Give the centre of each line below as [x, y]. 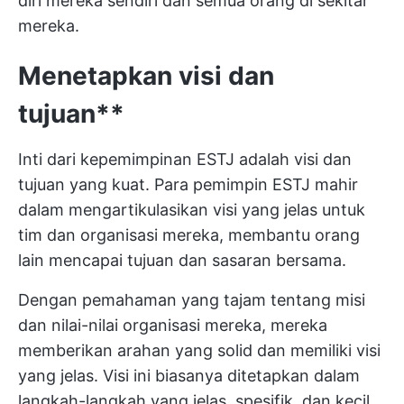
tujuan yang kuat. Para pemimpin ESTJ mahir [188, 184]
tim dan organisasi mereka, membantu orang [189, 235]
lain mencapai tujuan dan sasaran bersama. [182, 260]
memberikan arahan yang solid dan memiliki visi [199, 350]
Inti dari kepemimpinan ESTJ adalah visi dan [185, 159]
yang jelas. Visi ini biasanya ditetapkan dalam [189, 376]
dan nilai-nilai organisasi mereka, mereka [173, 325]
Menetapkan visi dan [146, 76]
